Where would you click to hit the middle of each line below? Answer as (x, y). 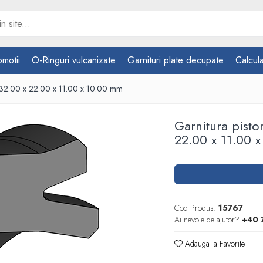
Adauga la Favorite (214, 244)
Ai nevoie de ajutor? (207, 220)
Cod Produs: (195, 208)
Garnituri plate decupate (176, 60)
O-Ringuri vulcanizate (74, 60)
